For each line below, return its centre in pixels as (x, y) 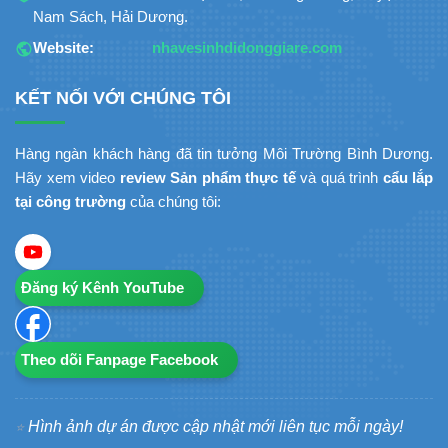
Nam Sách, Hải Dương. (110, 17)
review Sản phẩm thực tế (207, 178)
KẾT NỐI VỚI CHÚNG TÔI (123, 98)
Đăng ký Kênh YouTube (102, 288)
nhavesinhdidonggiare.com (247, 48)
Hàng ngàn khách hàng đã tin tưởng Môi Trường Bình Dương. (224, 154)
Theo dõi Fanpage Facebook (119, 360)
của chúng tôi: (173, 202)
